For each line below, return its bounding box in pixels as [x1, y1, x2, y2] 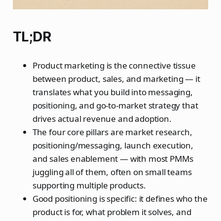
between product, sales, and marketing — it [32, 73, 200, 84]
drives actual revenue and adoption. [32, 112, 172, 124]
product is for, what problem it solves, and [32, 206, 191, 218]
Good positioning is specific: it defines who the [32, 192, 208, 204]
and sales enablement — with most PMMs [32, 152, 193, 164]
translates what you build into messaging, [32, 86, 193, 98]
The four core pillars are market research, [32, 126, 192, 138]
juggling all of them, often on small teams [32, 166, 192, 178]
